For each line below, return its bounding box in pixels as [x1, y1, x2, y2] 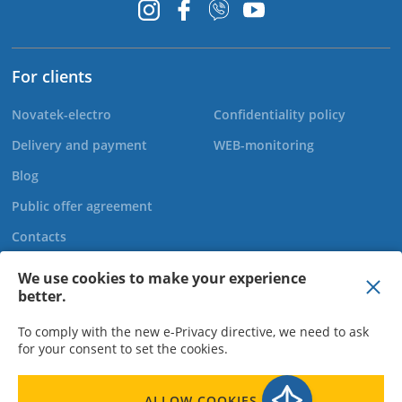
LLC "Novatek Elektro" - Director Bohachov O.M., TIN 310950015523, [22, 384, 380, 400]
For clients [12, 66, 92, 87]
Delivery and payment [12, 136, 147, 153]
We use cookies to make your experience [18, 268, 306, 288]
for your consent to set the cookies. [18, 340, 228, 357]
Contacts [12, 228, 66, 245]
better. [18, 286, 66, 306]
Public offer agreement [12, 197, 153, 214]
